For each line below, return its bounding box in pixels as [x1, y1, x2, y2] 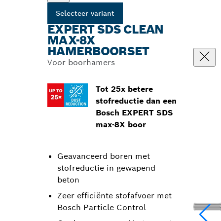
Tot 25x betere [95, 84, 153, 94]
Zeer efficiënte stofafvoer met [57, 190, 172, 201]
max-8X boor [95, 119, 146, 130]
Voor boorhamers [47, 57, 115, 68]
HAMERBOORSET [47, 43, 149, 59]
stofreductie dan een [95, 96, 177, 106]
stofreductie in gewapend [57, 163, 155, 173]
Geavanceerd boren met [57, 151, 150, 161]
